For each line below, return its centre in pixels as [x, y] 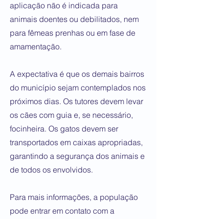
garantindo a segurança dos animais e [77, 156]
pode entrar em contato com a [62, 211]
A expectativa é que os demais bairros [77, 74]
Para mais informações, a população [74, 197]
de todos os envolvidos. [51, 170]
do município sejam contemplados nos [78, 88]
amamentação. [36, 46]
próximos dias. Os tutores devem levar [77, 101]
